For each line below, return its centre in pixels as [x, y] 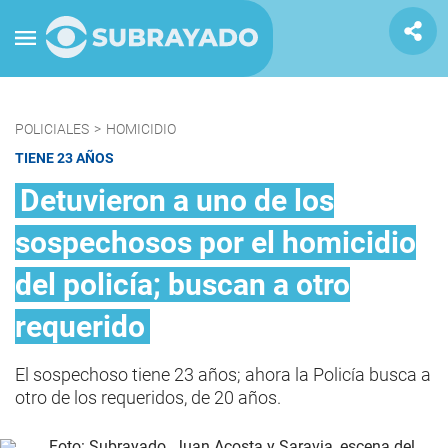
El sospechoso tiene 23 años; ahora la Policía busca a [223, 374]
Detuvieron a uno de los [177, 200]
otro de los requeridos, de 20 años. [148, 397]
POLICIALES [52, 129]
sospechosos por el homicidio [215, 242]
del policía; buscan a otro [182, 284]
